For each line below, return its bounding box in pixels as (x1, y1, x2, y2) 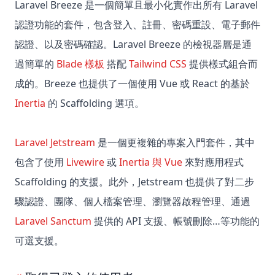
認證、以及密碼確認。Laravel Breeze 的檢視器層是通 (15, 37, 252, 52)
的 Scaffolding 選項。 (45, 96, 144, 110)
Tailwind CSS (129, 57, 187, 71)
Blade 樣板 (56, 57, 104, 71)
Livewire (66, 155, 104, 169)
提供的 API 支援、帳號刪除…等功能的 (91, 214, 260, 228)
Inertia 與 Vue (119, 155, 182, 169)
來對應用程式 (182, 155, 244, 169)
